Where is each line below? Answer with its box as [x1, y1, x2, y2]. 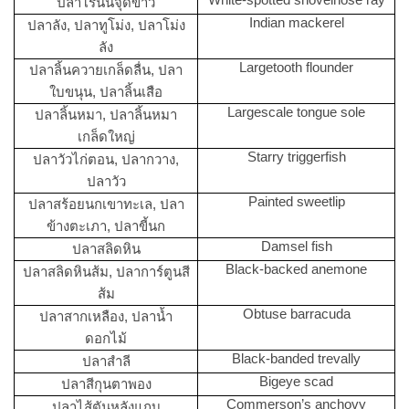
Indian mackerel [248, 14, 344, 30]
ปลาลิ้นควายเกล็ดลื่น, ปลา [29, 61, 183, 78]
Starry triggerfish [246, 148, 346, 164]
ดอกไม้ [85, 330, 127, 346]
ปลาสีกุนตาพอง [60, 375, 152, 392]
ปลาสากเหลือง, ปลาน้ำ [39, 308, 173, 324]
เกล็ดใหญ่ [77, 128, 135, 144]
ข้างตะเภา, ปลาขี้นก [47, 217, 165, 234]
